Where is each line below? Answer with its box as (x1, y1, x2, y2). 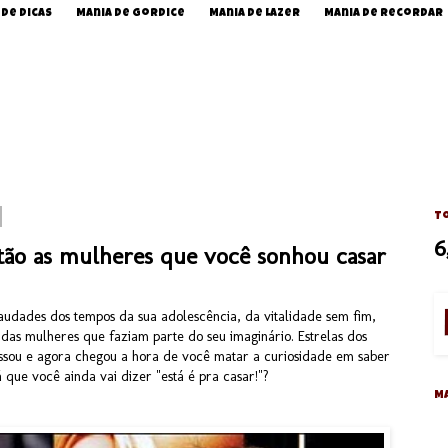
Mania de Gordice (76, 7, 185, 19)
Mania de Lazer (209, 7, 300, 19)
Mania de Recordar (324, 7, 443, 19)
